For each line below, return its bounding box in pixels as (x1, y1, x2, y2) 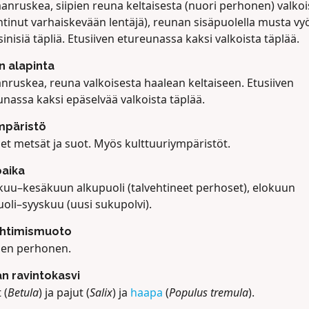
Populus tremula (168, 285, 248, 300)
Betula (7, 285, 39, 300)
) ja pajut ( (38, 285, 90, 300)
